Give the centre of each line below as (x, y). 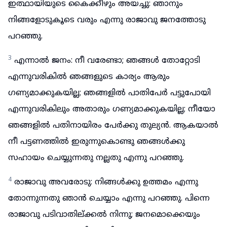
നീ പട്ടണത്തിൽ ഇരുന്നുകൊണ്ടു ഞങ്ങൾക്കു (97, 142)
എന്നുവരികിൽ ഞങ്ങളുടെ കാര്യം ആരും (89, 77)
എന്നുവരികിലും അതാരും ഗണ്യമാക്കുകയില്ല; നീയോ (112, 109)
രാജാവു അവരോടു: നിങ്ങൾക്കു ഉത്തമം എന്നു (106, 182)
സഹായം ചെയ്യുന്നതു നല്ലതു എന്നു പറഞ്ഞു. (96, 158)
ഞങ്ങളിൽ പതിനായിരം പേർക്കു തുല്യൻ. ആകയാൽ (113, 126)
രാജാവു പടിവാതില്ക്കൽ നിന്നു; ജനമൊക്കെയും (104, 215)
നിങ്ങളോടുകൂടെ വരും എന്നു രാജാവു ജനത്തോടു (107, 20)
